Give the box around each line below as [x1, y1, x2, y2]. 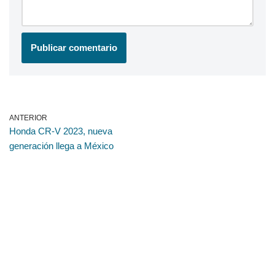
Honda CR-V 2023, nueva [9, 126, 112, 137]
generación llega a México [9, 141, 114, 152]
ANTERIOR [9, 114, 47, 123]
